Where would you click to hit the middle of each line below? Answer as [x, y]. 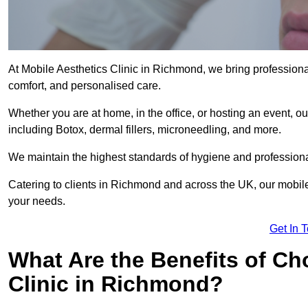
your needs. [37, 201]
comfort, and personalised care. [85, 86]
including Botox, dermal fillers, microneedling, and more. [145, 130]
